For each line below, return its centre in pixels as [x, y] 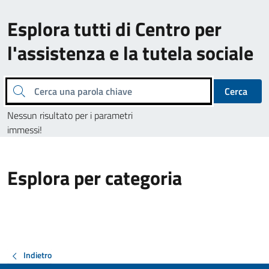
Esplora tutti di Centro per [114, 29]
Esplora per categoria [95, 178]
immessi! [25, 130]
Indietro [38, 255]
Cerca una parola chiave [16, 90]
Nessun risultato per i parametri [70, 115]
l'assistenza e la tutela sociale [130, 53]
